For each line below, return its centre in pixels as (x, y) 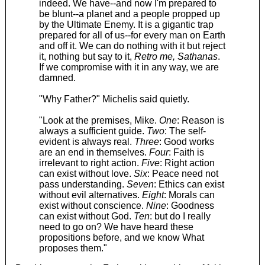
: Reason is (200, 120)
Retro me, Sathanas (176, 56)
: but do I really (180, 216)
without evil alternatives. (90, 195)
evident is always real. (86, 141)
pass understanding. (83, 184)
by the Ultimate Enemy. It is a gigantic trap (126, 24)
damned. (57, 77)
